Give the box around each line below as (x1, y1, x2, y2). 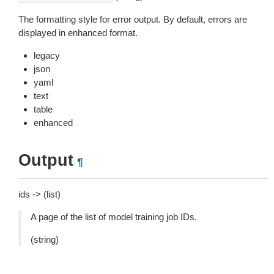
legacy (34, 50, 60, 61)
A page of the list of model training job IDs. (31, 212, 197, 222)
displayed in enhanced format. (18, 28, 138, 38)
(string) (31, 234, 59, 245)
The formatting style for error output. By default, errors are (18, 14, 247, 24)
